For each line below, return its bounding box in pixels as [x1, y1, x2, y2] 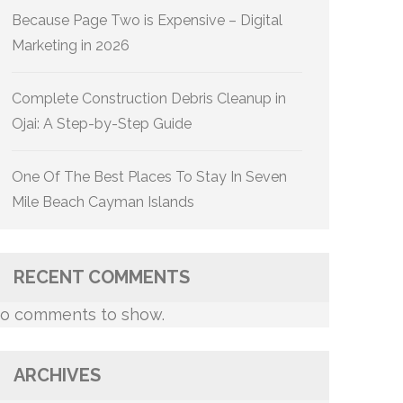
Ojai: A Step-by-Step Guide [12, 115, 192, 132]
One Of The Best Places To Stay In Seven [12, 168, 287, 185]
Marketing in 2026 [12, 37, 130, 54]
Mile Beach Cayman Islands [12, 193, 194, 210]
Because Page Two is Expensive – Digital [12, 12, 282, 29]
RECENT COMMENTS [13, 266, 190, 288]
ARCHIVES [13, 364, 101, 386]
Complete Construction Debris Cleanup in [12, 90, 286, 107]
